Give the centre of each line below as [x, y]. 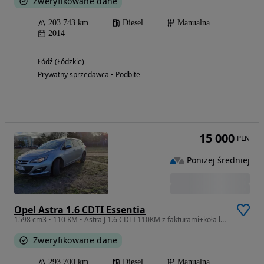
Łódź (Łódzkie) [61, 62]
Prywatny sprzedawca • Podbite [89, 75]
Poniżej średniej [218, 160]
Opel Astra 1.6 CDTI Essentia [80, 210]
